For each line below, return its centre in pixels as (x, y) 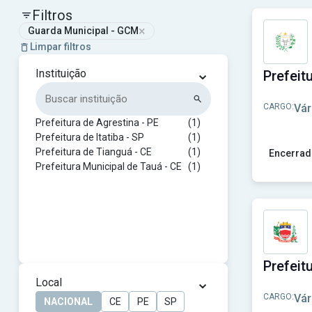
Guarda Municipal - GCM (83, 31)
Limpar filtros (61, 47)
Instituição (61, 73)
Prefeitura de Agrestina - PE (97, 123)
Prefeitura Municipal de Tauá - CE (109, 166)
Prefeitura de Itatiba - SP (90, 137)
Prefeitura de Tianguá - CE (94, 152)
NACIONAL (68, 302)
